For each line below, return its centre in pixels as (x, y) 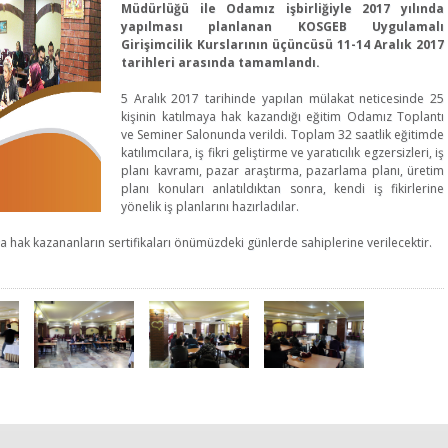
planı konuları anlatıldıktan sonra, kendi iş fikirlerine (282, 188)
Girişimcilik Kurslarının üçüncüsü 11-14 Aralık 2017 (282, 44)
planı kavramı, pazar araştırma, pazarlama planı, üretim (282, 170)
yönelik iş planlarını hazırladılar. (210, 206)
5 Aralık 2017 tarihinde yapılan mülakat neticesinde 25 (282, 98)
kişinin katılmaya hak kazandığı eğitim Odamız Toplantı (282, 116)
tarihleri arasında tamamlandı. (220, 62)
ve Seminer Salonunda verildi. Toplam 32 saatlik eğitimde (282, 134)
